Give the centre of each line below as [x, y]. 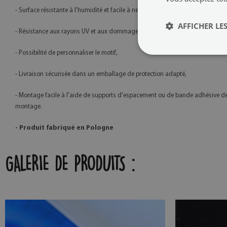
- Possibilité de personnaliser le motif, [66, 53]
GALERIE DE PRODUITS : [70, 164]
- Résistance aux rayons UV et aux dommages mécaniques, [97, 32]
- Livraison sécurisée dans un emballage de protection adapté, [101, 74]
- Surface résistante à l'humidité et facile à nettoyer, [85, 11]
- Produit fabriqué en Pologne [64, 128]
